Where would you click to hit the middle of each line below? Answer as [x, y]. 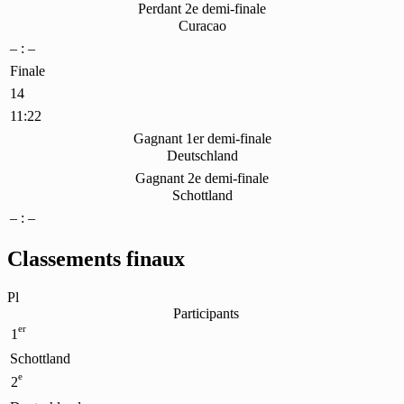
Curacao [202, 26]
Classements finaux [96, 258]
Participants [206, 313]
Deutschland [202, 156]
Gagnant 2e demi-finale [202, 179]
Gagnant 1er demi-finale [202, 139]
